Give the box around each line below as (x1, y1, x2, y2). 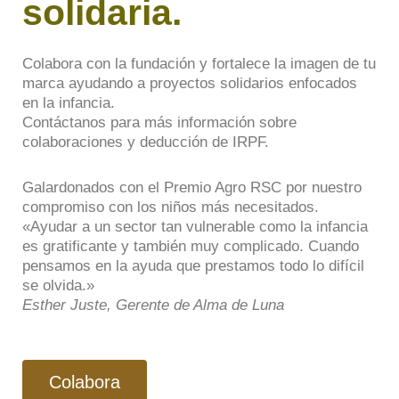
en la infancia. (22, 94, 115, 111)
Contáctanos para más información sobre (22, 113, 297, 131)
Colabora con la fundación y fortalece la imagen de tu (22, 54, 376, 72)
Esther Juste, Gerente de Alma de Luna (22, 297, 284, 314)
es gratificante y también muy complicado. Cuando (22, 238, 359, 256)
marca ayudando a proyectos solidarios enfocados (22, 74, 357, 92)
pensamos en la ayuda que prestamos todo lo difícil (22, 257, 364, 275)
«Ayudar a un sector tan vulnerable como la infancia (22, 218, 368, 236)
